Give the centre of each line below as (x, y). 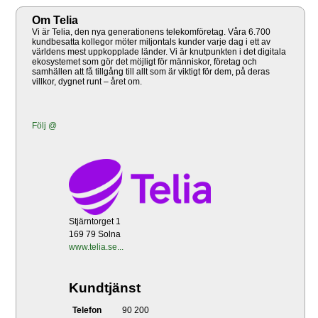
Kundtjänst (105, 288)
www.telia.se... (97, 247)
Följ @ (44, 126)
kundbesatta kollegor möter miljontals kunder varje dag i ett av (151, 42)
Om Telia (55, 21)
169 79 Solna (95, 235)
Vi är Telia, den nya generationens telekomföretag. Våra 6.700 (151, 32)
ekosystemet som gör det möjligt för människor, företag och (144, 62)
